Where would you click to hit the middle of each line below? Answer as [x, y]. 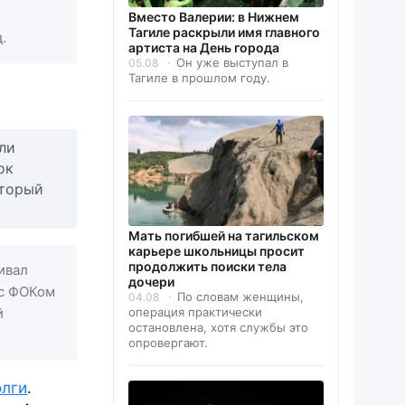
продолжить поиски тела [207, 267]
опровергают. [168, 343]
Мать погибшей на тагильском [224, 236]
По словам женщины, [240, 297]
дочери [151, 282]
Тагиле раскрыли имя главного [224, 33]
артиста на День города [204, 48]
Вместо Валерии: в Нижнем [214, 17]
